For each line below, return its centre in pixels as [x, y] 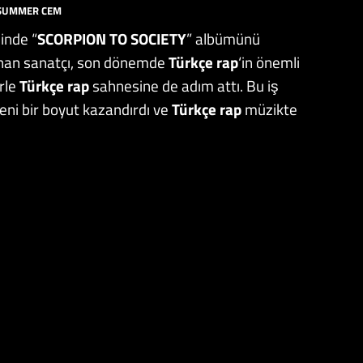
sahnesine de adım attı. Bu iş [184, 85]
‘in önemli [269, 62]
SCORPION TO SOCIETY [112, 38]
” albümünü [223, 38]
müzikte [269, 109]
